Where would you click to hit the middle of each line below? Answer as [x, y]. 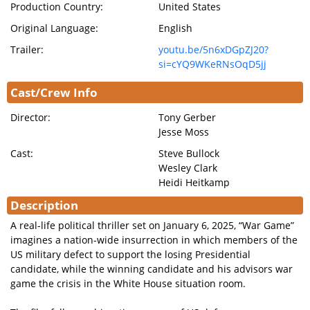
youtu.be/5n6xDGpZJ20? [213, 49]
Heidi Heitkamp [194, 182]
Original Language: [54, 28]
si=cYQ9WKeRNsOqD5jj [212, 64]
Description [44, 205]
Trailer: [27, 49]
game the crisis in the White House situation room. [128, 283]
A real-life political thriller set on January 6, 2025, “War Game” [152, 225]
